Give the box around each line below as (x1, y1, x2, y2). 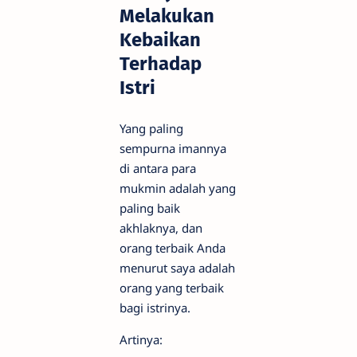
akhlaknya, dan (120, 220, 202, 237)
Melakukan (120, 5, 214, 28)
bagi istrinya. (120, 300, 190, 316)
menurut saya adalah (120, 260, 235, 277)
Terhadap (120, 53, 202, 76)
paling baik (120, 200, 180, 217)
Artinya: (120, 331, 163, 348)
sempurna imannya (120, 140, 226, 157)
